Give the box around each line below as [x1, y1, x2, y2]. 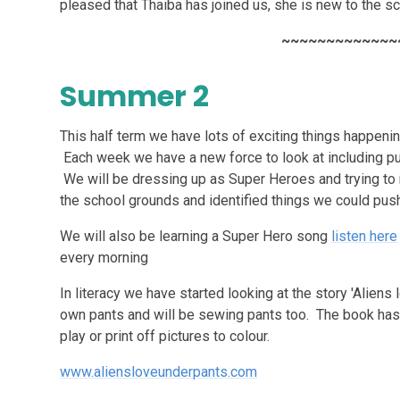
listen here [331, 228, 398, 245]
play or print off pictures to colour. [60, 328, 271, 345]
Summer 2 [60, 76, 210, 116]
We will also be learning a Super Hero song [60, 228, 332, 245]
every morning [60, 249, 149, 266]
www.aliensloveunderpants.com [60, 363, 258, 380]
